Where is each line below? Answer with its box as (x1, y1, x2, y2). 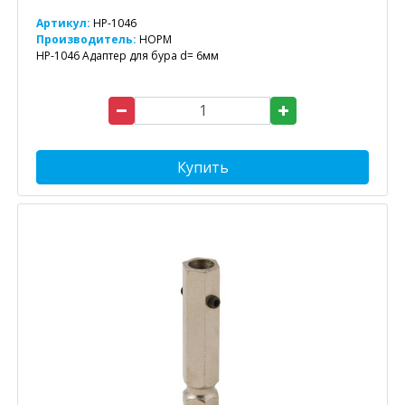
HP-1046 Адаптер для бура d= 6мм (36, 47, 219, 63)
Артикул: (36, 14, 90, 31)
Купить (176, 156, 229, 177)
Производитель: (36, 31, 139, 47)
